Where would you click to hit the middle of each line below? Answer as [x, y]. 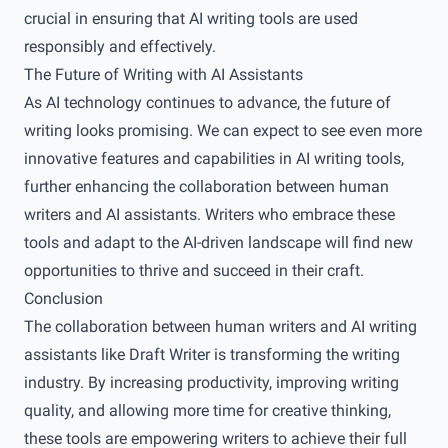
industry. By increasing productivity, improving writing [211, 382]
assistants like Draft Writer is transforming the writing [212, 354]
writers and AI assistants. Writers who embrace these [209, 214]
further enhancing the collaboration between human [206, 186]
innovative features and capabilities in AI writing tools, [214, 158]
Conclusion [63, 298]
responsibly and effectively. [120, 46]
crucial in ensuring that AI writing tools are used [191, 18]
